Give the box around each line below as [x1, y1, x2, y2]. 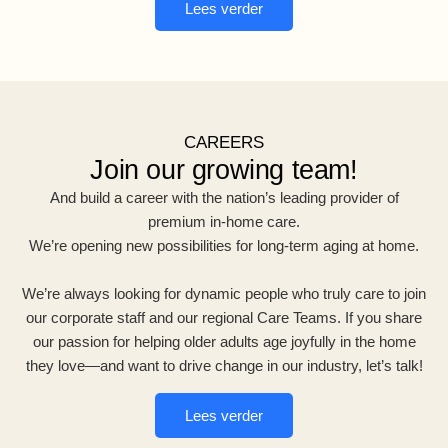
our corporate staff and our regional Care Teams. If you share [26, 309, 422, 327]
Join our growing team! [90, 155, 358, 186]
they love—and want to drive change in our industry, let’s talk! [25, 357, 423, 375]
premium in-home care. [148, 213, 300, 231]
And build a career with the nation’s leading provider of [49, 189, 399, 207]
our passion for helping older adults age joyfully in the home [32, 333, 416, 351]
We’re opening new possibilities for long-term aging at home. [29, 237, 419, 255]
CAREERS [184, 133, 264, 153]
